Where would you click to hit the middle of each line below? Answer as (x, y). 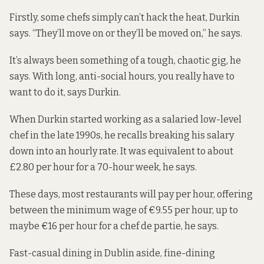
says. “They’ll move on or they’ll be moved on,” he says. (126, 33)
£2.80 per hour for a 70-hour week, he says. (103, 167)
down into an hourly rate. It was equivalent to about (121, 151)
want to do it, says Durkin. (65, 92)
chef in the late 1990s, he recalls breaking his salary (122, 135)
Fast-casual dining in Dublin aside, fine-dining (112, 253)
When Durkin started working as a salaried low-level (126, 119)
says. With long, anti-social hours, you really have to (122, 76)
